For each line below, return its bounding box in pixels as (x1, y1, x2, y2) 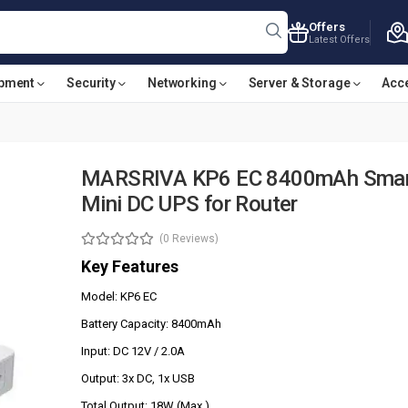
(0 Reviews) (158, 232, 219, 245)
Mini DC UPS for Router (80, 191, 298, 217)
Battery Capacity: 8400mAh (80, 317, 221, 331)
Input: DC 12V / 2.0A (80, 344, 185, 358)
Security (66, 76, 117, 90)
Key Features (80, 257, 178, 276)
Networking (147, 76, 217, 90)
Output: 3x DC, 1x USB (80, 372, 195, 385)
